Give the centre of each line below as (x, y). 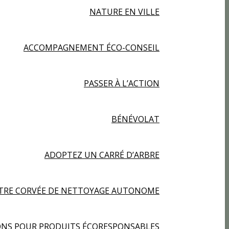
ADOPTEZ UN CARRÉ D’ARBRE (102, 155)
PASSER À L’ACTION (122, 83)
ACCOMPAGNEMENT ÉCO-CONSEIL (91, 48)
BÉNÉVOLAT (135, 119)
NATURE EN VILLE (124, 12)
